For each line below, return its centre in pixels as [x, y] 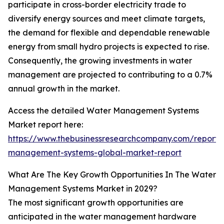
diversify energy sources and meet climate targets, [106, 19]
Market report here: [45, 125]
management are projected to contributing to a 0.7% [110, 75]
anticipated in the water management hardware [102, 217]
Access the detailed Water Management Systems [103, 111]
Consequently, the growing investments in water [100, 61]
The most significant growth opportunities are [96, 203]
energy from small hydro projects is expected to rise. [108, 47]
